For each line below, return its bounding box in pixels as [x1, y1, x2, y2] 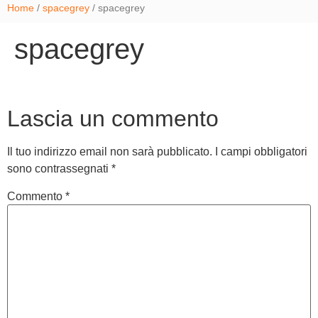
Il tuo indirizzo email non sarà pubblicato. [7, 145, 212, 158]
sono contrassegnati [7, 162, 111, 175]
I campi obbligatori [215, 145, 307, 158]
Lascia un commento [7, 105, 219, 131]
